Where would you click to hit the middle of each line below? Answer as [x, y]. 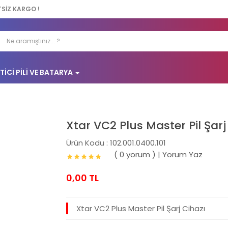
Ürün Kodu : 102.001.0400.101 [116, 143]
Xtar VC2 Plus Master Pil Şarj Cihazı [141, 209]
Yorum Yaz [183, 155]
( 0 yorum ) [135, 155]
